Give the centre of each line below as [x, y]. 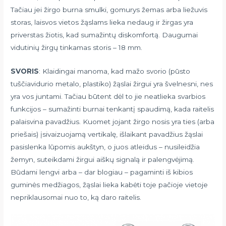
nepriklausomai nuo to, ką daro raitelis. [76, 197]
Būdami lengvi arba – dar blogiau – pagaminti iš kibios [102, 172]
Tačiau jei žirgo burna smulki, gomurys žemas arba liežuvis [109, 9]
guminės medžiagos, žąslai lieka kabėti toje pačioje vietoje [109, 184]
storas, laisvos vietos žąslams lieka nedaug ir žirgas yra [102, 22]
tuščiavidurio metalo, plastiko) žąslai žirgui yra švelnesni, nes [112, 83]
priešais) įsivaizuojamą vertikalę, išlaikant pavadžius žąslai [107, 134]
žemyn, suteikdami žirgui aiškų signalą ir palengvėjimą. [103, 159]
